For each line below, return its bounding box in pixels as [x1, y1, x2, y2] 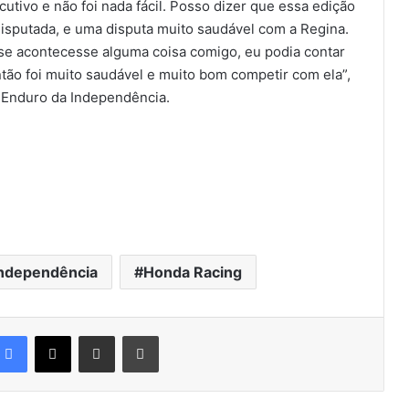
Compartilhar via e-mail [113, 328, 136, 343]
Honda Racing [143, 263, 242, 282]
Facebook [26, 328, 82, 343]
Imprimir [157, 328, 203, 343]
